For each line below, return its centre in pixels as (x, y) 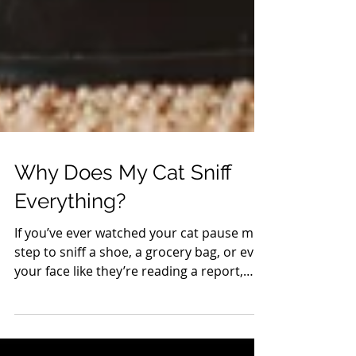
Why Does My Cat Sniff (123, 236)
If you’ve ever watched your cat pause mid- (141, 296)
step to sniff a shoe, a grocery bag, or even (141, 315)
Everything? (70, 265)
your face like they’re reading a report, (129, 335)
